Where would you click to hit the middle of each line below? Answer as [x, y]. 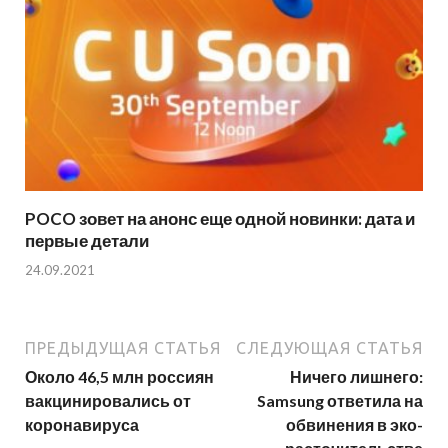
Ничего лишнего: [356, 376]
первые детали [87, 241]
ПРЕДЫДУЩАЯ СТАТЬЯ [123, 347]
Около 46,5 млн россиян [119, 376]
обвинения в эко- [354, 424]
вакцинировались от [108, 400]
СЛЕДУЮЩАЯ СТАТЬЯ [329, 347]
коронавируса [82, 424]
